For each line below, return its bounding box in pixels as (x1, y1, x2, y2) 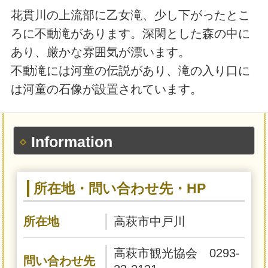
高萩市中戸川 (114, 214, 186, 228)
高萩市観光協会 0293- (114, 246, 240, 260)
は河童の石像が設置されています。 (10, 83, 202, 96)
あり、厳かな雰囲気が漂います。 (10, 45, 190, 59)
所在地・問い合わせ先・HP (33, 181, 206, 196)
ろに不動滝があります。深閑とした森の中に (10, 27, 250, 41)
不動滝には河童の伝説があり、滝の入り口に (10, 64, 250, 78)
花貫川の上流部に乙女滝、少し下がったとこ (10, 8, 250, 22)
